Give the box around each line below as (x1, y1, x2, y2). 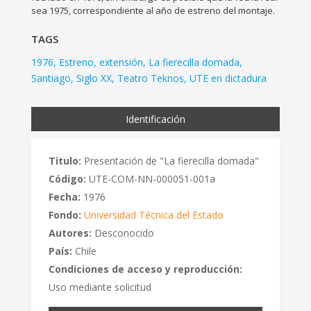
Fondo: (48, 208, 81, 222)
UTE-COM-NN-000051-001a (85, 172, 215, 186)
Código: (48, 172, 86, 186)
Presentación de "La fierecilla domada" (81, 154, 259, 168)
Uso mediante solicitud (48, 280, 151, 294)
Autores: (48, 226, 92, 240)
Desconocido (91, 226, 154, 240)
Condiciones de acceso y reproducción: (48, 262, 242, 276)
